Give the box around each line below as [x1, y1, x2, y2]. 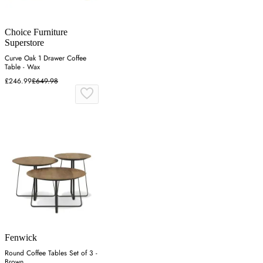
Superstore [5, 38, 44, 48]
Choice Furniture [5, 27, 68, 38]
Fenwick [5, 232, 37, 242]
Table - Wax [5, 62, 40, 73]
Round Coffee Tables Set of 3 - [5, 247, 97, 258]
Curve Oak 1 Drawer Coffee [5, 53, 86, 64]
